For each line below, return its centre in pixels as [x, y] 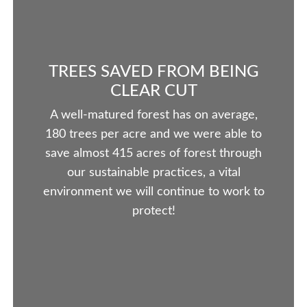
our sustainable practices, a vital [153, 173]
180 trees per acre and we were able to [153, 135]
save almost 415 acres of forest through [153, 154]
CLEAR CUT [153, 91]
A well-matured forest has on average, [153, 115]
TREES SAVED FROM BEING [153, 72]
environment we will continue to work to [153, 192]
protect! [153, 211]
